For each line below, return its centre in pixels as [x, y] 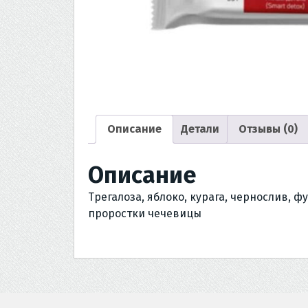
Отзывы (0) [268, 129]
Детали [200, 129]
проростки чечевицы [145, 213]
